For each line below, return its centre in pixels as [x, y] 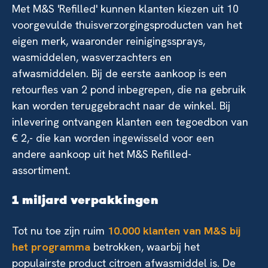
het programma [51, 247]
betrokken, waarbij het [145, 247]
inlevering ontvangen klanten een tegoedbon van [130, 122]
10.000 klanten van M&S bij [174, 231]
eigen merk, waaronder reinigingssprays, [109, 41]
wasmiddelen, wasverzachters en [92, 57]
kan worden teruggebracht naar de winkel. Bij [121, 106]
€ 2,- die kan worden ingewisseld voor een [113, 138]
